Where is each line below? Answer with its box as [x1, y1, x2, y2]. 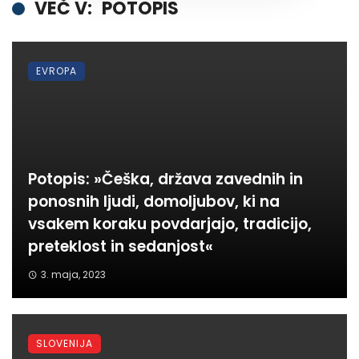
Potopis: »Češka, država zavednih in [28, 168, 303, 191]
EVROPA [36, 64, 77, 79]
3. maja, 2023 [40, 268, 106, 282]
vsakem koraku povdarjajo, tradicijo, [28, 213, 312, 236]
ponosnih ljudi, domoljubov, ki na [28, 191, 280, 213]
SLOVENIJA [36, 337, 93, 351]
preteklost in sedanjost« [28, 236, 213, 258]
